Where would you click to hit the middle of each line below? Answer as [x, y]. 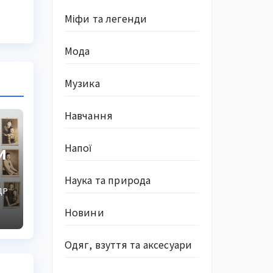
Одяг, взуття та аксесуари [128, 244]
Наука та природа [108, 180]
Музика [82, 83]
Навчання [89, 115]
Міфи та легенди [106, 18]
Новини [84, 212]
